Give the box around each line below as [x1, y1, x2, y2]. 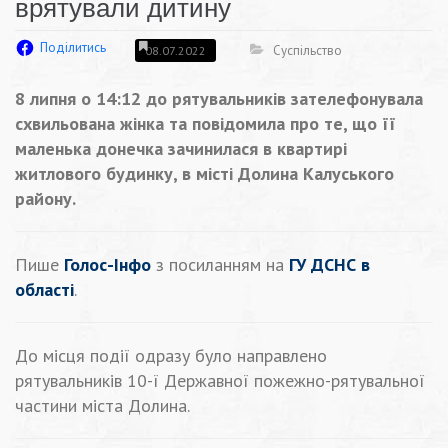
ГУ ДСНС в [289, 253, 370, 277]
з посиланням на [151, 253, 289, 277]
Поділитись [40, 39, 106, 57]
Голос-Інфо [59, 253, 151, 277]
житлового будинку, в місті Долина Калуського [15, 162, 394, 186]
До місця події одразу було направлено [15, 344, 327, 368]
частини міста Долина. [15, 394, 190, 418]
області [15, 278, 74, 302]
